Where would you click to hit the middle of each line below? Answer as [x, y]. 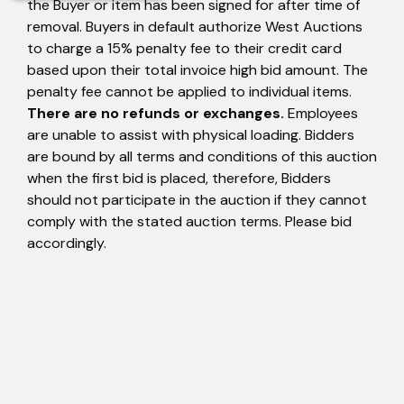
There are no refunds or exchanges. [156, 113]
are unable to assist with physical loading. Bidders [191, 135]
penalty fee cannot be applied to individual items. [189, 92]
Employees [321, 113]
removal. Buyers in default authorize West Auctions [195, 27]
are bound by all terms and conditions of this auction [202, 156]
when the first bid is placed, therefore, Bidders [179, 178]
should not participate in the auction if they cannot [197, 200]
